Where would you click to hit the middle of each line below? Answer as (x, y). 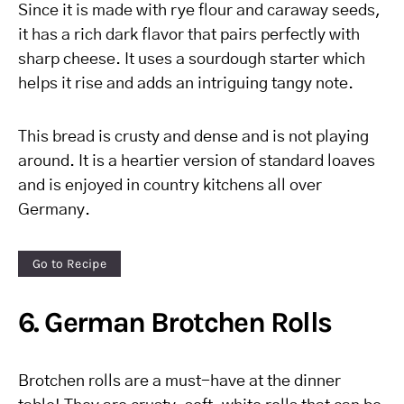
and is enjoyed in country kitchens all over (170, 186)
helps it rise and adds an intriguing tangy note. (186, 84)
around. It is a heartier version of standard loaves (197, 161)
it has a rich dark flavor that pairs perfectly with (189, 35)
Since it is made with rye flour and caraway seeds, (199, 11)
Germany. (54, 210)
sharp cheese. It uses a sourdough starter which (192, 60)
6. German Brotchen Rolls (175, 322)
